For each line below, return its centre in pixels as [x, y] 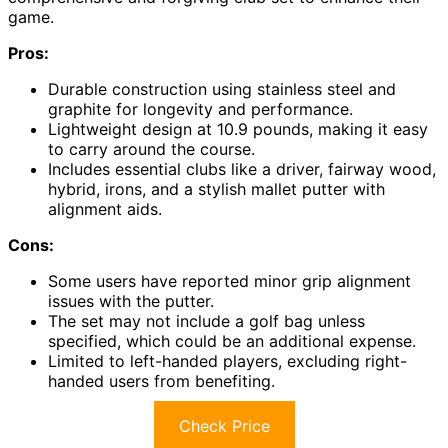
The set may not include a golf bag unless [206, 321]
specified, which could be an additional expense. [232, 341]
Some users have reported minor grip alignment [229, 281]
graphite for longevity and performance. [200, 109]
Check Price [224, 426]
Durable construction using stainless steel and [222, 89]
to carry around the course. [151, 149]
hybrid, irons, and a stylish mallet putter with [216, 189]
